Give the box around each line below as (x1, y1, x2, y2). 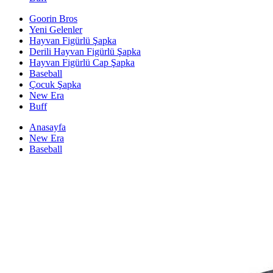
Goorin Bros (29, 13, 77, 24)
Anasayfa (29, 122, 66, 132)
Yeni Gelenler (29, 24, 82, 35)
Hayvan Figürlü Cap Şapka (29, 57, 135, 68)
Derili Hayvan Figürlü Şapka (29, 46, 141, 57)
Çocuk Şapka (29, 79, 81, 90)
